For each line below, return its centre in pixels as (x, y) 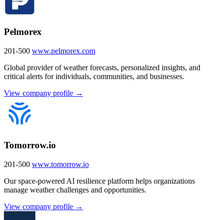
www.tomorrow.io (60, 164)
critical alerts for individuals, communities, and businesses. (94, 76)
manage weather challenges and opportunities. (75, 190)
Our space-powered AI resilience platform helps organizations (99, 181)
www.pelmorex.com (64, 51)
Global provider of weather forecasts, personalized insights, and (102, 67)
